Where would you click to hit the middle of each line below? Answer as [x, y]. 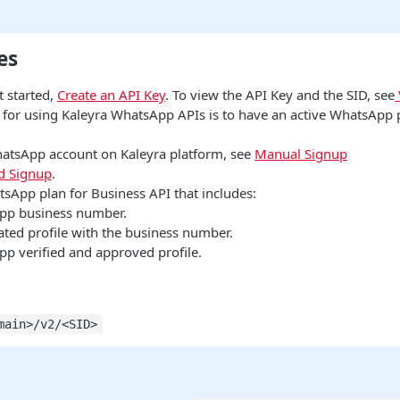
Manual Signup [301, 154]
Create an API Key [111, 95]
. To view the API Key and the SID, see [280, 95]
